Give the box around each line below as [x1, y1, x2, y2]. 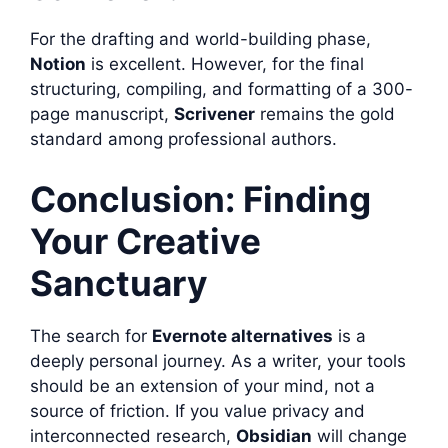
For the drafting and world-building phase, [30, 29, 371, 49]
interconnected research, [30, 425, 236, 446]
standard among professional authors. [30, 129, 337, 149]
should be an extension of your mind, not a [30, 375, 375, 396]
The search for [30, 325, 152, 346]
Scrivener [174, 104, 255, 124]
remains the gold [255, 104, 395, 124]
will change [312, 425, 407, 446]
